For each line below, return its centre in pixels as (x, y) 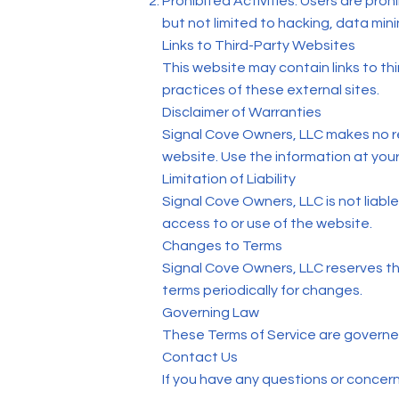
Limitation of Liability (229, 179)
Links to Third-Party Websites (259, 45)
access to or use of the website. (267, 224)
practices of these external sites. (271, 90)
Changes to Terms (222, 246)
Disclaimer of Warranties (242, 112)
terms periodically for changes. (262, 290)
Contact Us (200, 357)
